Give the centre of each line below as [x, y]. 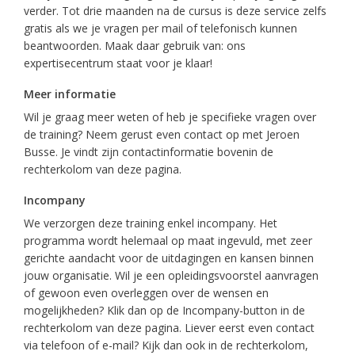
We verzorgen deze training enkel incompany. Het [151, 223]
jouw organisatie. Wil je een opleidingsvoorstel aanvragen [171, 275]
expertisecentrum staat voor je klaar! [118, 63]
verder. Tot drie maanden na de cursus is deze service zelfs [175, 11]
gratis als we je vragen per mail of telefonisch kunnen [160, 28]
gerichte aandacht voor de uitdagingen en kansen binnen [169, 258]
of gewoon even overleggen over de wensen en [146, 293]
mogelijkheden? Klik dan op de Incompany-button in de [164, 310]
